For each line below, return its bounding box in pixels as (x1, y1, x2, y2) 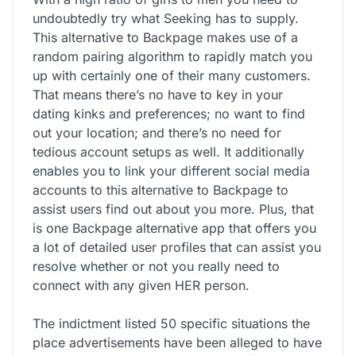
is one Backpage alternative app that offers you (33, 219, 316, 236)
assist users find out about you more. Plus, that (33, 200, 314, 217)
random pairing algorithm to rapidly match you (33, 48, 312, 64)
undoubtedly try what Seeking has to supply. (33, 10, 299, 26)
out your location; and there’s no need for (33, 124, 281, 141)
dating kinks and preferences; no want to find (33, 105, 305, 122)
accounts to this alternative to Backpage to (33, 181, 288, 198)
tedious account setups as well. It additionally (33, 143, 304, 160)
